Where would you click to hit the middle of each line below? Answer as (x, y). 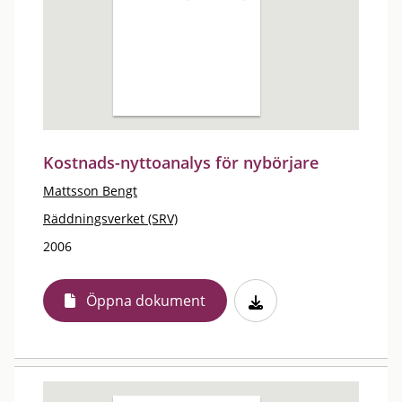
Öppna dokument (146, 301)
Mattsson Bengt (90, 191)
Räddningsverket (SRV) (110, 218)
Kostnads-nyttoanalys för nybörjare (181, 162)
